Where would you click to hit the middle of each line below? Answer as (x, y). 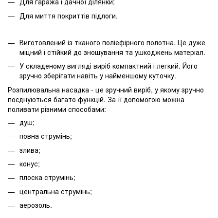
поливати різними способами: (57, 109)
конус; (30, 163)
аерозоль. (36, 205)
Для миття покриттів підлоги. (69, 15)
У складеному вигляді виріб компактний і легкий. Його (109, 66)
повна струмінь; (46, 136)
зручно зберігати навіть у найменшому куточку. (98, 76)
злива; (30, 150)
